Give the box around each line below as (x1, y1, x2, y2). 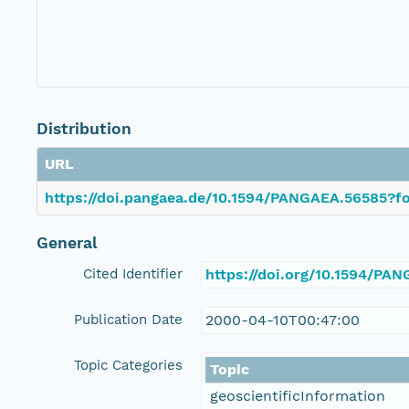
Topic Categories (74, 357, 183, 374)
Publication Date (74, 311, 183, 329)
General (37, 234, 98, 253)
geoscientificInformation (210, 387, 385, 405)
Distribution (37, 120, 131, 139)
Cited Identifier (83, 266, 183, 283)
